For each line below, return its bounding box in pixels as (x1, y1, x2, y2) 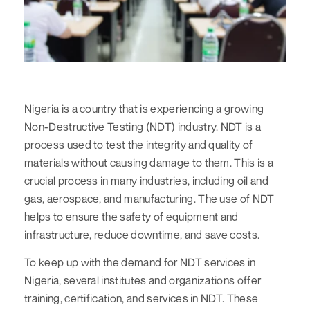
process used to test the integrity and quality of (24, 137, 253, 152)
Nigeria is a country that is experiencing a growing (24, 101, 264, 116)
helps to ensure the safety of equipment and (24, 209, 239, 224)
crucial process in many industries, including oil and (24, 173, 268, 188)
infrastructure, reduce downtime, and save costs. (24, 227, 260, 241)
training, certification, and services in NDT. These (24, 291, 259, 305)
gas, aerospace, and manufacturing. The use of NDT (24, 191, 275, 206)
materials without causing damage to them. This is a (24, 155, 274, 170)
